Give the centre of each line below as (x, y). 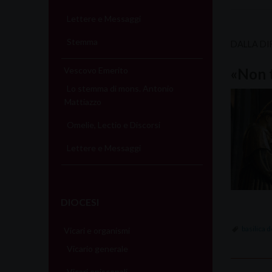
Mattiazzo (83, 101)
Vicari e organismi (97, 230)
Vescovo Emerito (96, 70)
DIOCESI (80, 202)
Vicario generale (98, 248)
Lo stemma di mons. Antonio (121, 88)
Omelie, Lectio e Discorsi (114, 124)
